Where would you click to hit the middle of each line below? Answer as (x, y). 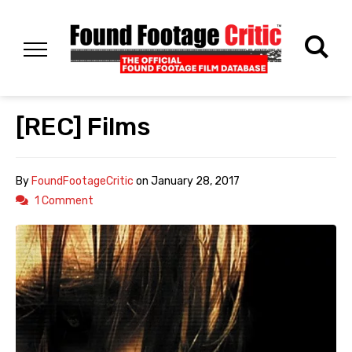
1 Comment (64, 201)
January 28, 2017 (195, 181)
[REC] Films (83, 127)
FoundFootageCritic (82, 181)
